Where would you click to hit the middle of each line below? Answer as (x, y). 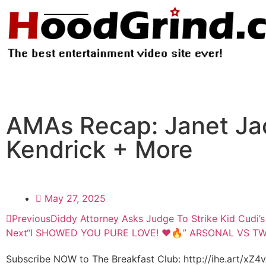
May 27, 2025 (75, 198)
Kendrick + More (99, 149)
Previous (31, 218)
